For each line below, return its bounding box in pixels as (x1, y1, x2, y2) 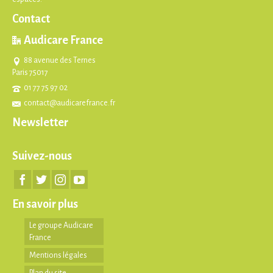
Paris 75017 (12, 68, 48, 77)
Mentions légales (29, 251, 87, 260)
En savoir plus (12, 198, 78, 211)
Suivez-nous (12, 150, 72, 163)
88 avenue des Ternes (24, 56, 96, 65)
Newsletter (12, 116, 68, 129)
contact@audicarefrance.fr (24, 99, 115, 108)
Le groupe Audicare (29, 221, 93, 230)
